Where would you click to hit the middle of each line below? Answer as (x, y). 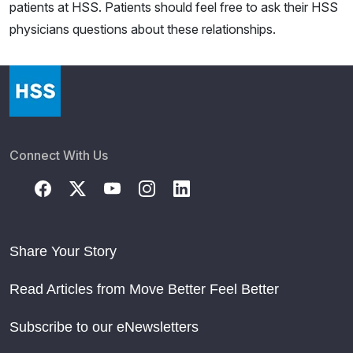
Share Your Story (63, 252)
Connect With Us (59, 156)
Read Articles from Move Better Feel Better (144, 290)
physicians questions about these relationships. (143, 30)
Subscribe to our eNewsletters (104, 327)
